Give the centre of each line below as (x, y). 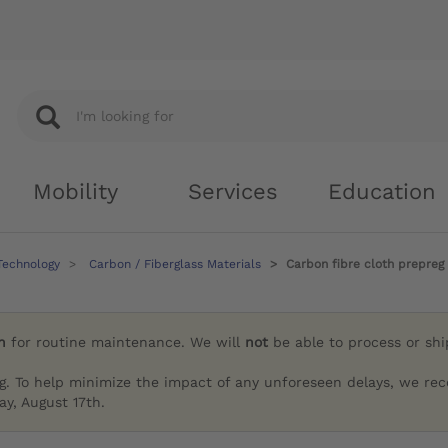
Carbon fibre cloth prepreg (365, 264)
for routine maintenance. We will (126, 342)
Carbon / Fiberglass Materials (175, 264)
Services (233, 191)
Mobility (75, 191)
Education (382, 191)
